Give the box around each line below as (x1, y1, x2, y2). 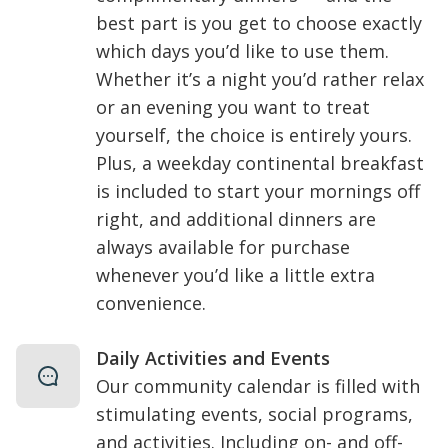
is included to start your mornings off (96, 179, 420, 203)
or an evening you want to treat (96, 95, 370, 119)
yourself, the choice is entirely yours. (96, 123, 412, 147)
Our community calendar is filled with (96, 374, 420, 398)
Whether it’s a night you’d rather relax (96, 67, 424, 91)
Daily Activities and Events (96, 346, 330, 370)
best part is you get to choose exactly (96, 11, 422, 35)
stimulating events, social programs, (96, 402, 413, 426)
